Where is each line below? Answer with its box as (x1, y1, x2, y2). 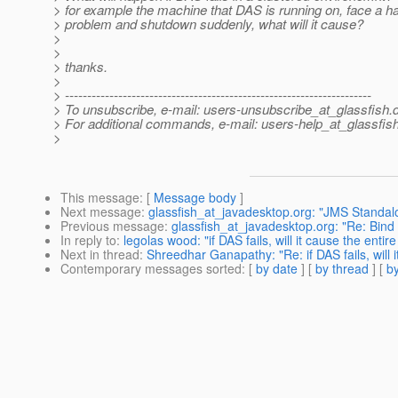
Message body (154, 188, 236, 207)
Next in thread (60, 245, 139, 264)
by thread (315, 259, 369, 278)
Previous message (60, 217, 164, 235)
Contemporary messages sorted (60, 259, 242, 278)
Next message (60, 203, 141, 221)
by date (256, 259, 298, 278)
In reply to (60, 231, 116, 250)
